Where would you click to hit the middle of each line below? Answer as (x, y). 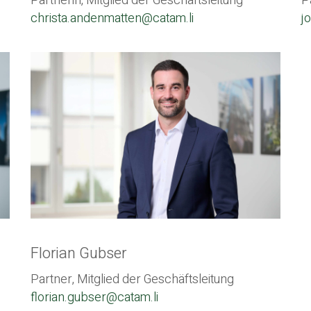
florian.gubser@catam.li (94, 297)
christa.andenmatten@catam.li (112, 19)
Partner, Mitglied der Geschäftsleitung (132, 279)
